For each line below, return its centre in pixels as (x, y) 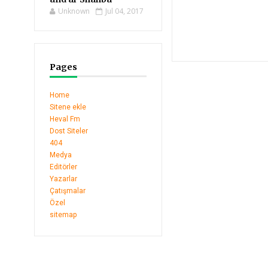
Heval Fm (65, 119)
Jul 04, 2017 (124, 11)
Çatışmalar (68, 191)
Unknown (74, 11)
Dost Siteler (69, 131)
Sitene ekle (68, 107)
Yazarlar (63, 179)
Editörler (63, 167)
